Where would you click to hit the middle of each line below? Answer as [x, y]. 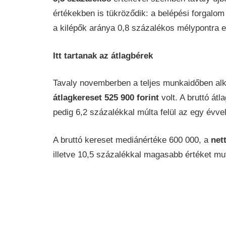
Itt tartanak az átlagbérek [103, 55]
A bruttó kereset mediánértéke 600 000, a [132, 140]
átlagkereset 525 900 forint [106, 98]
